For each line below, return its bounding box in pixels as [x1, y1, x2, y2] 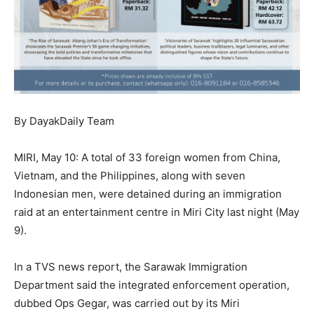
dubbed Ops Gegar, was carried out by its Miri [14, 296, 240, 310]
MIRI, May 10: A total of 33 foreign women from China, [14, 151, 280, 165]
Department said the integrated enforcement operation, [14, 278, 289, 292]
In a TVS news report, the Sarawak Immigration [14, 260, 247, 274]
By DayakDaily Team [14, 114, 114, 128]
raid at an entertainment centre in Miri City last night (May [14, 205, 299, 219]
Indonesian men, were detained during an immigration [14, 187, 282, 201]
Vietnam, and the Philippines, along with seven [14, 169, 245, 183]
